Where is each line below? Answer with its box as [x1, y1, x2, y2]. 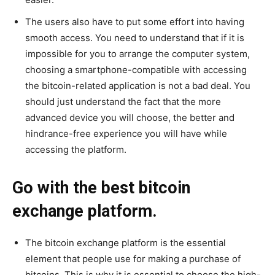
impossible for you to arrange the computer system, [25, 48, 250, 60]
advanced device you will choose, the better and [25, 112, 234, 124]
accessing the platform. [25, 144, 126, 156]
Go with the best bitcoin [12, 178, 190, 198]
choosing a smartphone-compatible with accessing [25, 64, 247, 76]
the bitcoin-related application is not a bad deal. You [25, 80, 250, 92]
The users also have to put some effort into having [25, 16, 244, 28]
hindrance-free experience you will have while [25, 128, 227, 140]
